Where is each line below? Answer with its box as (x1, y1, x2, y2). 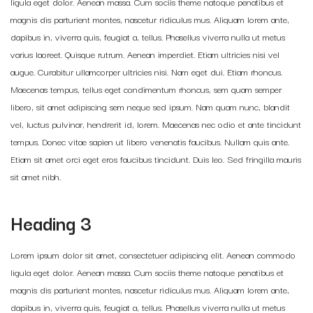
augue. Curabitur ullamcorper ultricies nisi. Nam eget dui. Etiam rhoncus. (10, 64, 282, 78)
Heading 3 (10, 208, 92, 237)
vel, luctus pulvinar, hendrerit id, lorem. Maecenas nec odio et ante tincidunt (10, 117, 301, 131)
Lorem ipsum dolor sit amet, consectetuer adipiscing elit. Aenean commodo (10, 247, 296, 261)
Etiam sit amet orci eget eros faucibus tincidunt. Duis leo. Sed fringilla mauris (10, 152, 301, 166)
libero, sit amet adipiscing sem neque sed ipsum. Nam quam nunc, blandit (10, 99, 290, 113)
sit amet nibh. (10, 169, 61, 183)
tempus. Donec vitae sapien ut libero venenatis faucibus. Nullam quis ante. (10, 134, 289, 148)
